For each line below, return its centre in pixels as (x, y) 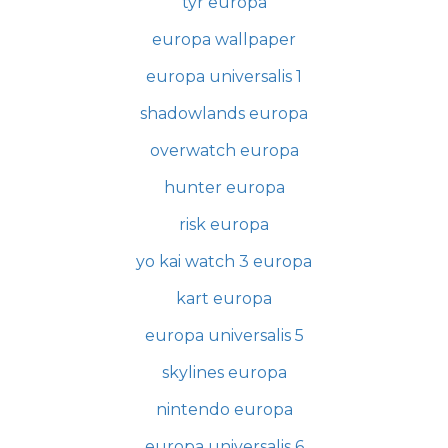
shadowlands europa (224, 113)
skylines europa (224, 372)
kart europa (224, 298)
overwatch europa (224, 150)
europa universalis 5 (224, 335)
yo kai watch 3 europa (224, 261)
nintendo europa (224, 409)
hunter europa (224, 187)
